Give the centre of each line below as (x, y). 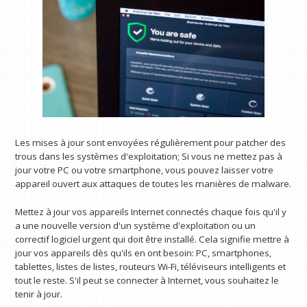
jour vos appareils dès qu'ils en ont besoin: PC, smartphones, (144, 253)
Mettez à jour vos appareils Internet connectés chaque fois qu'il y (151, 212)
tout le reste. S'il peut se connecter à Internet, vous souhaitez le (147, 281)
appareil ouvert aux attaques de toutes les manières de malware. (153, 183)
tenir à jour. (39, 294)
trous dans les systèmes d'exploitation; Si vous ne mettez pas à (149, 156)
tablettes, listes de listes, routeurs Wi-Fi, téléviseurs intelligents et (151, 267)
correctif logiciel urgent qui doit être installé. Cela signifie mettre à (152, 240)
